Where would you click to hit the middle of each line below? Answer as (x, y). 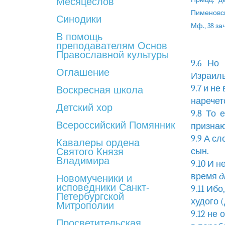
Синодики (79, 19)
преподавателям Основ (112, 46)
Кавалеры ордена (98, 143)
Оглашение (83, 72)
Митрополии (85, 205)
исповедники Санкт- (103, 187)
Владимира (83, 161)
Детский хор (84, 107)
